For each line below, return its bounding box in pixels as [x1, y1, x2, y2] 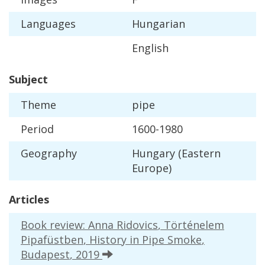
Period [21, 121, 54, 136]
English [132, 40, 169, 55]
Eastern [182, 146, 221, 160]
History [89, 232, 127, 247]
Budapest [21, 247, 70, 261]
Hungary [132, 146, 175, 160]
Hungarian [132, 16, 185, 31]
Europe [132, 160, 169, 175]
